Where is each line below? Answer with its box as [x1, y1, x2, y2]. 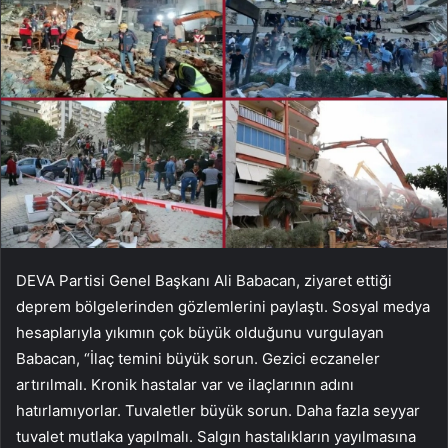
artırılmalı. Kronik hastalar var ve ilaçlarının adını [16, 374, 354, 394]
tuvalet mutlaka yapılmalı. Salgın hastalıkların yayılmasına [16, 426, 416, 446]
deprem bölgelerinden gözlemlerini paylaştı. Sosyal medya [16, 296, 430, 316]
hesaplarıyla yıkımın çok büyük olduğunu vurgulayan [16, 322, 384, 342]
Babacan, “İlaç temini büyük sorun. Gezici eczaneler [16, 348, 380, 368]
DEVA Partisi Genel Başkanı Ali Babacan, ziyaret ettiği [16, 270, 392, 290]
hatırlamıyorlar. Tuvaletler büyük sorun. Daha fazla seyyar [16, 400, 420, 420]
